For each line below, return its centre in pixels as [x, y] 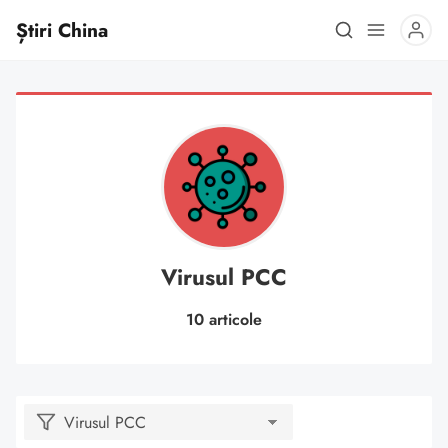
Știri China [62, 30]
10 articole [224, 319]
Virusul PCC [224, 277]
